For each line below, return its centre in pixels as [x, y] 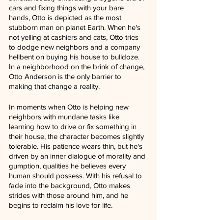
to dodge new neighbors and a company [75, 47]
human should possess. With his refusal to [76, 176]
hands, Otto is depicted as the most [66, 18]
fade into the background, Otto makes [70, 186]
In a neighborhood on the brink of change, [78, 67]
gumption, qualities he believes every [68, 166]
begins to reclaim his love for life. [61, 205]
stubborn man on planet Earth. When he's [76, 27]
